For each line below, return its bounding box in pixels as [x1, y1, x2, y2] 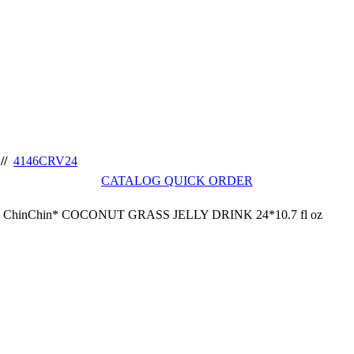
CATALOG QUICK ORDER [101, 174, 253, 187]
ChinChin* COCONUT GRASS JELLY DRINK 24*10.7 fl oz [3, 208, 322, 221]
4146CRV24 [13, 154, 77, 168]
